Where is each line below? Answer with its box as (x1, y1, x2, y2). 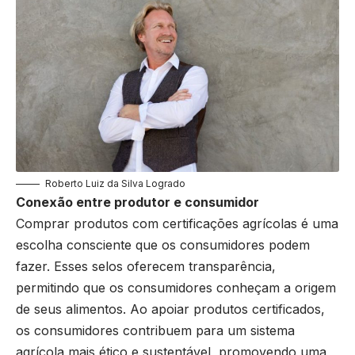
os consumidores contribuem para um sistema (16, 322, 295, 338)
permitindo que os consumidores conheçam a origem (16, 279, 336, 296)
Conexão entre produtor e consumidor (16, 193, 259, 210)
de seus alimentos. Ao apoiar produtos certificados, (16, 300, 325, 317)
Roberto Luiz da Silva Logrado (45, 177, 185, 189)
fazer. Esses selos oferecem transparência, (16, 258, 276, 274)
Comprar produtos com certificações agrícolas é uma (16, 215, 338, 231)
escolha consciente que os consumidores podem (16, 236, 310, 253)
